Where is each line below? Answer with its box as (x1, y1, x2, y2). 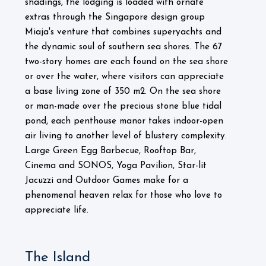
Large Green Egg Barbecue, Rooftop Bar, (25, 147, 196, 156)
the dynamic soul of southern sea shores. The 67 (25, 43, 222, 52)
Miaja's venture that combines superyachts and (25, 28, 221, 37)
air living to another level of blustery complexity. (25, 132, 227, 141)
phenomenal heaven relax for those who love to (25, 191, 222, 200)
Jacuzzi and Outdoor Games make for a (25, 176, 188, 185)
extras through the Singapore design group (25, 13, 205, 22)
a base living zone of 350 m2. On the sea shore (25, 87, 221, 96)
